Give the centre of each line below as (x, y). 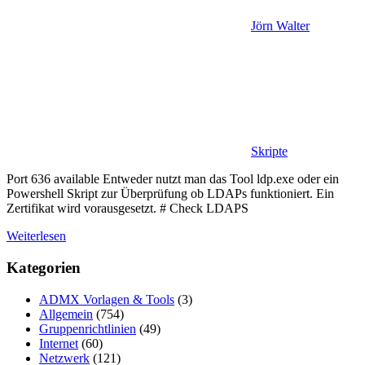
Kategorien (44, 267)
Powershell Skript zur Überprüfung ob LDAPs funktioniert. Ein (170, 194)
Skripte (269, 152)
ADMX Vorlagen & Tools (107, 299)
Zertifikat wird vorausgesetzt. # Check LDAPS (128, 209)
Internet (59, 343)
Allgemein (66, 314)
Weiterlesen (36, 236)
